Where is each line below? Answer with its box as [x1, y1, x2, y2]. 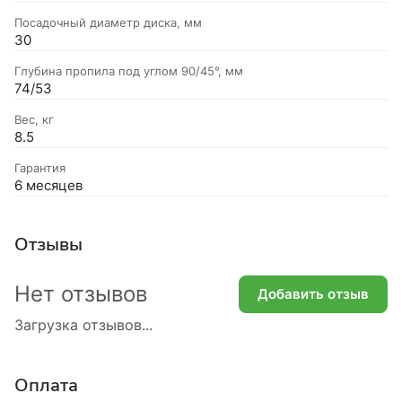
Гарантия [14, 160, 66, 175]
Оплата [14, 372, 78, 398]
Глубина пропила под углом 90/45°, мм [14, 63, 243, 78]
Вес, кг [14, 111, 54, 127]
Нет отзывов [14, 281, 147, 308]
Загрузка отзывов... [14, 315, 153, 334]
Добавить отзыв [258, 285, 369, 303]
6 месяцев [14, 177, 83, 194]
